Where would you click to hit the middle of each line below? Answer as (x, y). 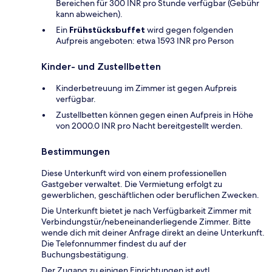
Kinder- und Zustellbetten (101, 66)
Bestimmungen (76, 151)
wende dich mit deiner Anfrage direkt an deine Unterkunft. (153, 232)
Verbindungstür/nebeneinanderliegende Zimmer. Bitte (146, 221)
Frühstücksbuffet (107, 29)
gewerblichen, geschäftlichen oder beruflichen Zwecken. (150, 195)
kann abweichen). (89, 14)
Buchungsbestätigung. (85, 254)
